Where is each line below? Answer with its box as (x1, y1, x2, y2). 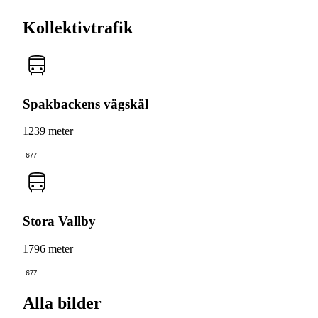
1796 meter (23, 242, 73, 255)
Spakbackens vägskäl (23, 96, 148, 111)
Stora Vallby (23, 214, 96, 229)
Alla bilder (23, 293, 102, 312)
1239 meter (23, 125, 73, 138)
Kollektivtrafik (23, 18, 133, 37)
